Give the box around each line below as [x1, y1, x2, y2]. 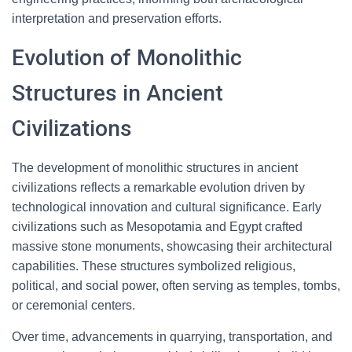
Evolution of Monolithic [12, 45, 242, 71]
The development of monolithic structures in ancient [12, 161, 298, 174]
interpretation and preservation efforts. [12, 12, 222, 25]
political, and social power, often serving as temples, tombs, [12, 279, 340, 292]
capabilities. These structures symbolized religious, [12, 259, 295, 273]
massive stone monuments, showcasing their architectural [12, 240, 332, 253]
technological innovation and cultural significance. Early [12, 200, 321, 214]
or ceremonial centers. [12, 299, 135, 312]
